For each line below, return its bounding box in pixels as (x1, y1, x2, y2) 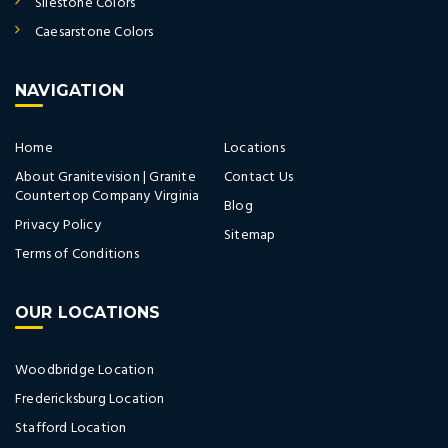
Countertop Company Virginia (15, 184, 200, 208)
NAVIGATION (15, 80, 124, 100)
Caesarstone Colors (35, 20, 154, 44)
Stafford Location (15, 416, 127, 440)
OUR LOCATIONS (15, 302, 161, 322)
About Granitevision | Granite (15, 165, 196, 189)
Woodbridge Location (15, 358, 154, 382)
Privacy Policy (15, 213, 101, 237)
